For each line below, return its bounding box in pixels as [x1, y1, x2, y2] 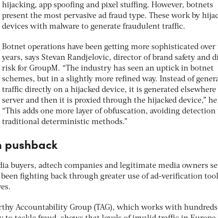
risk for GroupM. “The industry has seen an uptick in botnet [2, 64, 214, 73]
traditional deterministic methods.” [2, 118, 127, 126]
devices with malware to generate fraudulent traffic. [2, 22, 185, 31]
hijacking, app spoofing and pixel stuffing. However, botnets [2, 1, 213, 9]
